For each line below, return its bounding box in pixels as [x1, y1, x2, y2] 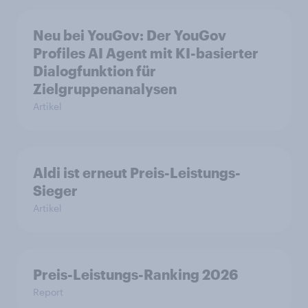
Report [33, 285, 63, 298]
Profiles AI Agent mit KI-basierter [33, 44, 258, 61]
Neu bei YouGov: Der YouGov [33, 26, 226, 43]
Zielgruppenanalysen [33, 80, 177, 97]
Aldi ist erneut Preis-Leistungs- [33, 164, 241, 181]
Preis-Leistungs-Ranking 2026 [33, 265, 238, 283]
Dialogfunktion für [33, 62, 156, 79]
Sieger [33, 181, 78, 199]
